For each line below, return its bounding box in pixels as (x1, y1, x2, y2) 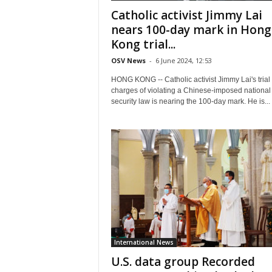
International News (114, 238, 174, 246)
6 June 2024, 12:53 (155, 56, 212, 65)
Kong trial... (110, 36, 175, 52)
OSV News (110, 56, 146, 65)
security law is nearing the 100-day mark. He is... (110, 97, 270, 106)
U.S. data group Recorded (110, 254, 255, 270)
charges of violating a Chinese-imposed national (110, 86, 271, 95)
